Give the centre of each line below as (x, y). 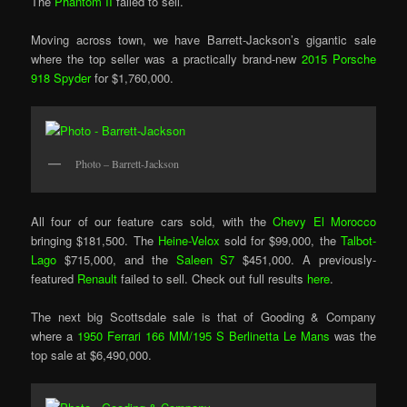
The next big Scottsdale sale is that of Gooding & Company (203, 316)
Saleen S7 (205, 259)
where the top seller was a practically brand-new (166, 59)
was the (352, 335)
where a (55, 335)
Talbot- (358, 240)
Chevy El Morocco (324, 221)
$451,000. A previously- (305, 259)
